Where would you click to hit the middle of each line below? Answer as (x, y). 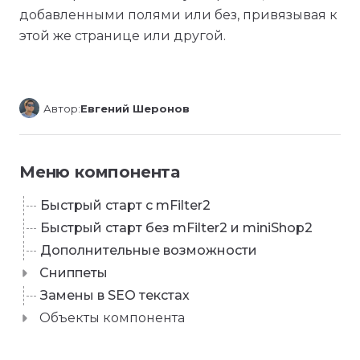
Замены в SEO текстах (115, 295)
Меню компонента (100, 172)
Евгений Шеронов (135, 108)
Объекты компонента (112, 318)
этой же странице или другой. (123, 36)
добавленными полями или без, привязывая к (178, 15)
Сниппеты (74, 273)
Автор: (62, 108)
